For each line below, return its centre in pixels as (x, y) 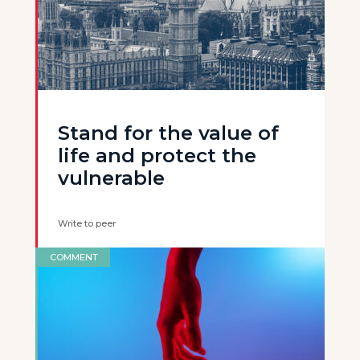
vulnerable (111, 178)
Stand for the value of (168, 133)
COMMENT (74, 257)
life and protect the (157, 155)
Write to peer (87, 223)
